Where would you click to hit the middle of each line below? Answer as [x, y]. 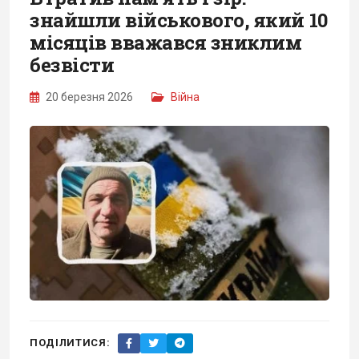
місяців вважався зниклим [166, 42]
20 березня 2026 [89, 97]
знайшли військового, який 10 [179, 20]
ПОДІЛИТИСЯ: [70, 343]
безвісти [72, 65]
